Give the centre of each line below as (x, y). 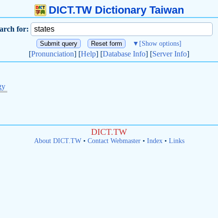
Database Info (124, 54)
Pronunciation (53, 54)
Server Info (170, 54)
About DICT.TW (57, 141)
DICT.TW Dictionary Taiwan (116, 10)
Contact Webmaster (114, 141)
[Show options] (160, 44)
